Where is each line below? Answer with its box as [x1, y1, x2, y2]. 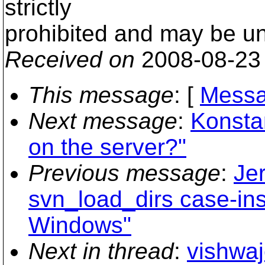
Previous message [28, 160, 221, 186]
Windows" [28, 212, 131, 238]
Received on [5, 47, 135, 72]
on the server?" [28, 134, 186, 160]
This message [28, 82, 174, 108]
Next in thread [28, 238, 174, 264]
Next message [28, 108, 177, 134]
